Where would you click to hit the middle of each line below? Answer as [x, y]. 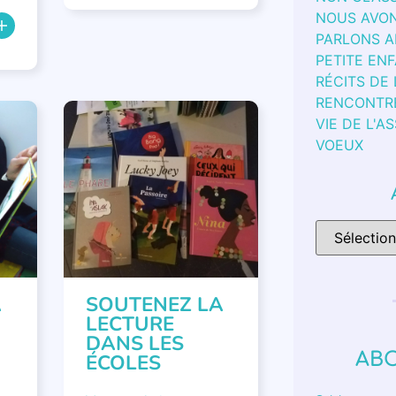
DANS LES [134, 343]
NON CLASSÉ [116, 126]
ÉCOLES [123, 363]
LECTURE [129, 324]
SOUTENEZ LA [154, 305]
